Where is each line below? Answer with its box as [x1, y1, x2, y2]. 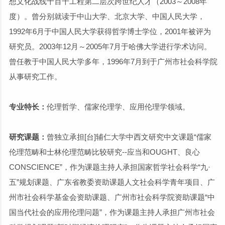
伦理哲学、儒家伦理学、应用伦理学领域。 [47, 102, 190, 111]
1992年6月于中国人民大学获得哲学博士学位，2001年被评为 [9, 27, 211, 36]
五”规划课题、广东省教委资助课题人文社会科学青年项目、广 [9, 178, 215, 186]
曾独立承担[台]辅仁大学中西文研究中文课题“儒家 [47, 133, 211, 141]
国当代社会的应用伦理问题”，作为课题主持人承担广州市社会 [9, 208, 215, 216]
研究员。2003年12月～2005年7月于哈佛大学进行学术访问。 [9, 42, 211, 51]
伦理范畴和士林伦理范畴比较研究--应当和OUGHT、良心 [9, 148, 200, 156]
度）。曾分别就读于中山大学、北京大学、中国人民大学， [9, 12, 205, 21]
